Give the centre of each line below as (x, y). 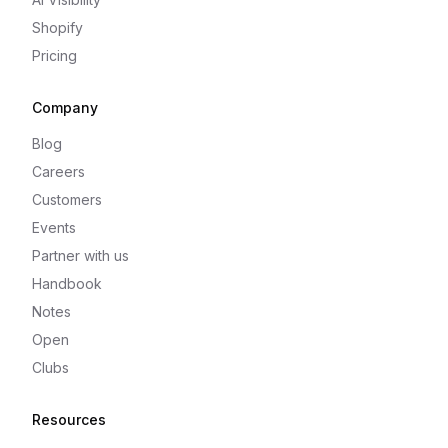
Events (54, 228)
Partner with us (80, 256)
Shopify (57, 28)
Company (65, 108)
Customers (67, 200)
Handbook (67, 284)
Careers (58, 172)
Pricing (54, 56)
